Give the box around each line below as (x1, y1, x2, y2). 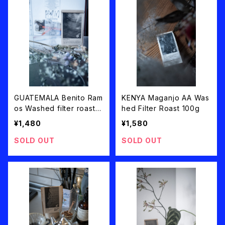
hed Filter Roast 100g (122, 104, 200, 113)
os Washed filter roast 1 (14, 104, 101, 113)
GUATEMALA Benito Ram (14, 93, 103, 102)
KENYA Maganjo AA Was (122, 93, 209, 102)
